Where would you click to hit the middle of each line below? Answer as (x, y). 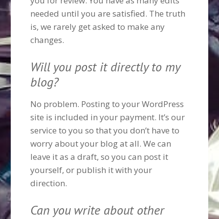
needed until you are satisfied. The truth (108, 14)
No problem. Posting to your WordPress (107, 104)
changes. (47, 40)
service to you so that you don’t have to (105, 131)
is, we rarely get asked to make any (98, 27)
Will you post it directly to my (105, 67)
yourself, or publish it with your (91, 170)
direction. (49, 183)
